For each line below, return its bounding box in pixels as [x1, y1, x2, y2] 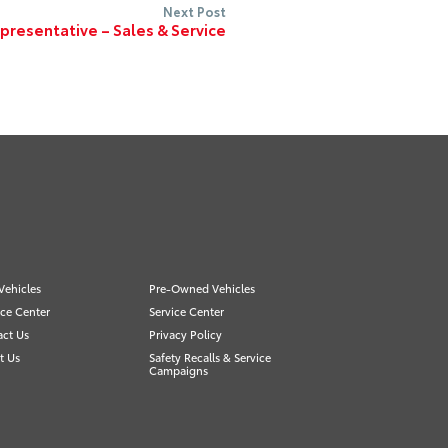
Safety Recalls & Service [148, 348, 271, 365]
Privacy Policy [148, 325, 222, 342]
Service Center [148, 302, 224, 319]
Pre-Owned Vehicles [148, 279, 255, 296]
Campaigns [148, 361, 208, 378]
